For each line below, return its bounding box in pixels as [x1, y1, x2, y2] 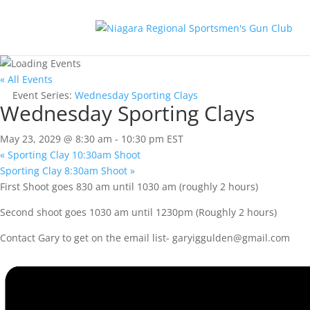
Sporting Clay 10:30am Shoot [5, 148, 140, 161]
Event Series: [12, 89, 75, 102]
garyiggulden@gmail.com [172, 231, 290, 244]
